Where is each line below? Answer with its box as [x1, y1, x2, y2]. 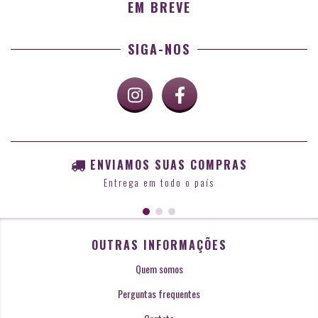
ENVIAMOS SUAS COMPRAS [89, 156, 248, 173]
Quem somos [135, 261, 183, 276]
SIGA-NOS [128, 40, 190, 58]
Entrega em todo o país [104, 174, 214, 190]
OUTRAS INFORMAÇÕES [91, 236, 227, 253]
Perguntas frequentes [118, 285, 200, 301]
